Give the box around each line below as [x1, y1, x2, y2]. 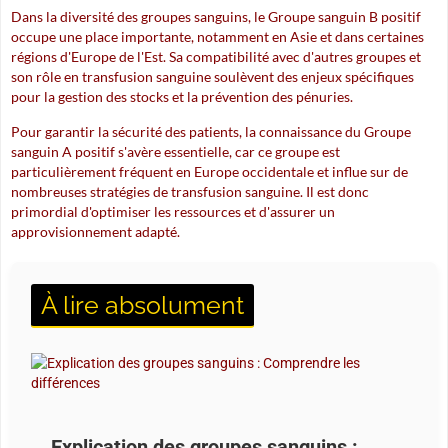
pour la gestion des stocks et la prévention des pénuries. [11, 88, 353, 105]
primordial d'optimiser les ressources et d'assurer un [11, 203, 335, 220]
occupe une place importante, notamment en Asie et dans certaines [11, 28, 424, 45]
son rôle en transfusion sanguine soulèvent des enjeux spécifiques [11, 68, 414, 85]
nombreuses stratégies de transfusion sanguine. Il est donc [11, 183, 369, 200]
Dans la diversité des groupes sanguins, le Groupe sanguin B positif [11, 8, 421, 25]
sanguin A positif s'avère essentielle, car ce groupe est [11, 143, 340, 160]
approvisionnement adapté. [11, 223, 180, 240]
